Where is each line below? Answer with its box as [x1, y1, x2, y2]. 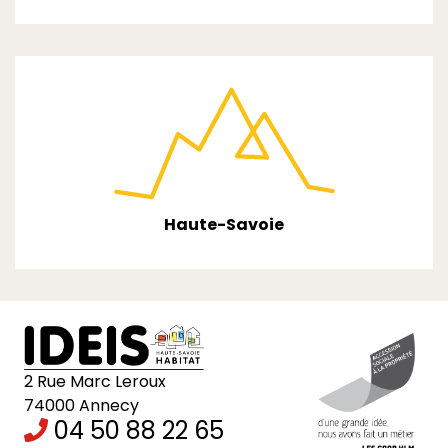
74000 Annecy [24, 393, 139, 417]
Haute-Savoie [164, 212, 284, 236]
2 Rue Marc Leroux [24, 369, 166, 393]
